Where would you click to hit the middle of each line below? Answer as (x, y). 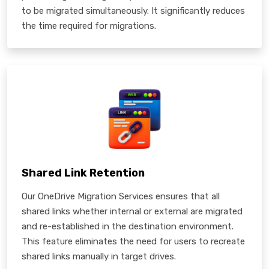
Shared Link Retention (83, 173)
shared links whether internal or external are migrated (132, 211)
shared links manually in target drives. (99, 256)
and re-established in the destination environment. (128, 226)
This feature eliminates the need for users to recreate (133, 241)
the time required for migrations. (89, 26)
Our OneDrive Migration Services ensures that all (121, 196)
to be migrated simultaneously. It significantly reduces (133, 11)
